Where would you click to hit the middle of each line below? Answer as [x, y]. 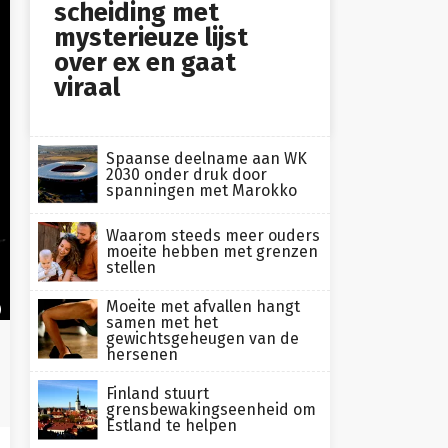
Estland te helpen [171, 425]
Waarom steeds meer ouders [213, 235]
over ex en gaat [145, 62]
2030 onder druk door [186, 174]
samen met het [162, 322]
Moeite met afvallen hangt [203, 306]
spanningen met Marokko [201, 190]
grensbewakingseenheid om [211, 409]
